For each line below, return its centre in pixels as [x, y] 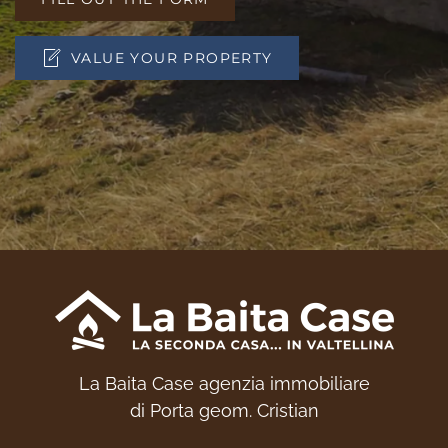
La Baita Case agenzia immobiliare [224, 383]
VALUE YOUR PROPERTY [172, 57]
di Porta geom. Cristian [224, 410]
